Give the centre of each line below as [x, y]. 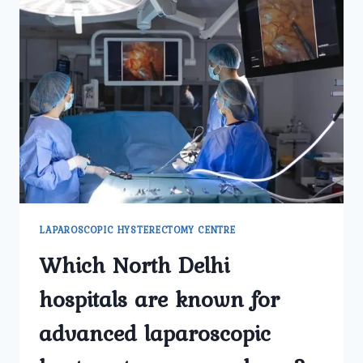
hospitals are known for [159, 299]
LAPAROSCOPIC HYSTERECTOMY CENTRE [138, 230]
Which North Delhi [134, 265]
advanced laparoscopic [155, 333]
